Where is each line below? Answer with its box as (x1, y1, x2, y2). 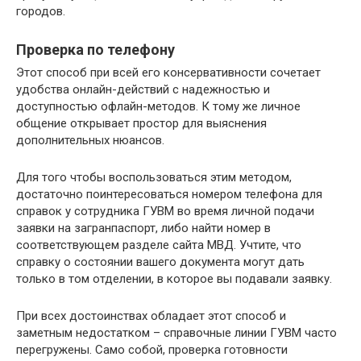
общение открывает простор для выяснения (16, 115, 267, 131)
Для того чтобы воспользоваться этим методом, (16, 169, 292, 185)
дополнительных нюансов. (16, 132, 164, 147)
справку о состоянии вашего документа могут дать (16, 254, 305, 269)
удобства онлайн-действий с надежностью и (16, 81, 270, 97)
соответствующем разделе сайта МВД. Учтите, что (16, 237, 301, 252)
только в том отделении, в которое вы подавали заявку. (16, 271, 332, 286)
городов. (16, 3, 65, 19)
